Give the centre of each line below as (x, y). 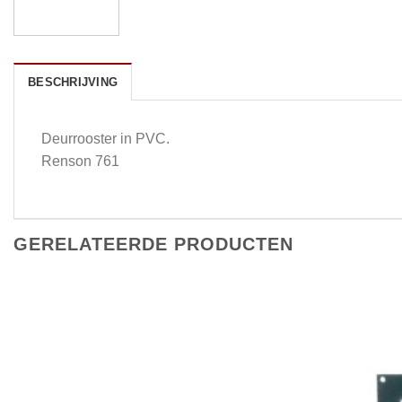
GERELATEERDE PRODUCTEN (153, 245)
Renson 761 (80, 162)
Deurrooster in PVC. (105, 139)
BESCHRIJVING (73, 83)
